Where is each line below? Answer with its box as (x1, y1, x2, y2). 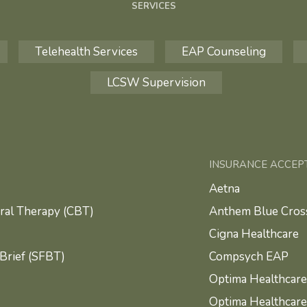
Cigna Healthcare (208, 225, 299, 242)
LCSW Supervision (107, 74, 206, 90)
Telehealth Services (34, 43, 138, 60)
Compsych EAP (208, 248, 288, 265)
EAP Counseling (181, 43, 266, 60)
